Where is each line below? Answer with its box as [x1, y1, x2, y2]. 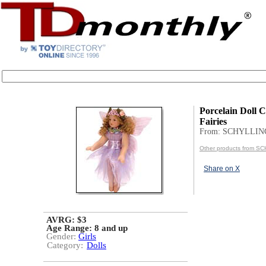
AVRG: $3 [46, 215, 87, 224]
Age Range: [46, 223, 94, 233]
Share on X [204, 164, 240, 173]
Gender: [46, 232, 78, 241]
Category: [47, 240, 83, 250]
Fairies [199, 116, 227, 126]
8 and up [94, 223, 128, 233]
